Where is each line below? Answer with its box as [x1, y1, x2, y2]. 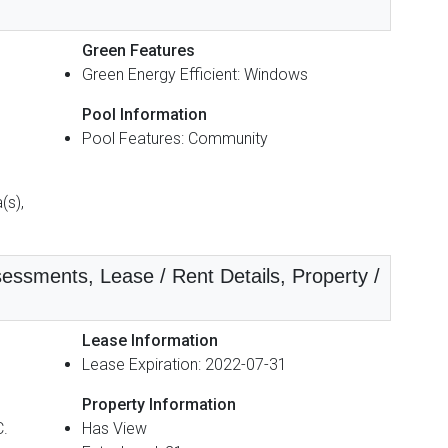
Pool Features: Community [82, 128, 268, 148]
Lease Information [82, 330, 218, 350]
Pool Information [82, 104, 207, 124]
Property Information [82, 394, 236, 414]
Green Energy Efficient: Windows [82, 64, 308, 84]
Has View [82, 418, 147, 438]
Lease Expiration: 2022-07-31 [82, 354, 287, 374]
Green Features [82, 40, 195, 60]
